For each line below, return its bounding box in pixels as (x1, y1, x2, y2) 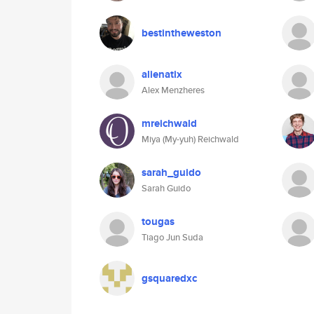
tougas (142, 214, 175, 229)
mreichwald (142, 116, 197, 131)
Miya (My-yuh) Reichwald (142, 132, 239, 146)
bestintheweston (142, 25, 221, 41)
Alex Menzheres (142, 83, 205, 97)
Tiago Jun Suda (142, 231, 203, 244)
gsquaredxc (142, 271, 197, 286)
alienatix (142, 67, 182, 82)
